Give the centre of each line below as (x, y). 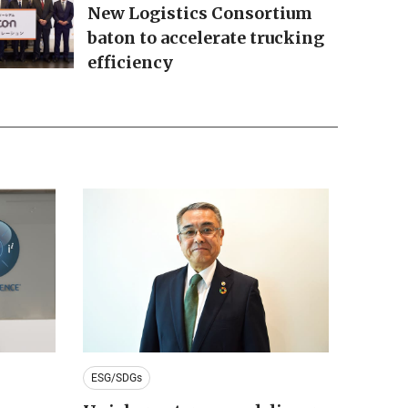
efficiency (130, 63)
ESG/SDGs (116, 377)
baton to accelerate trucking (205, 38)
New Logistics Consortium (199, 14)
